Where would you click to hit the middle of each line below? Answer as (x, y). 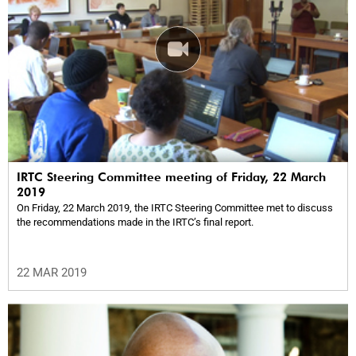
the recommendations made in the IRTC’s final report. (135, 222)
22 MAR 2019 (52, 272)
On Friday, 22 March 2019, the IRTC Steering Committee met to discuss (175, 207)
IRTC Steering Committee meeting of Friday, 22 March (171, 177)
